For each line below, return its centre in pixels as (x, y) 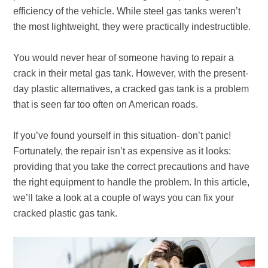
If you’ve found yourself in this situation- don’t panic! (122, 135)
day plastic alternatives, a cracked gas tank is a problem (131, 89)
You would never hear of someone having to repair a (124, 58)
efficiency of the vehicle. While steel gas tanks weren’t (127, 11)
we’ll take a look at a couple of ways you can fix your (124, 198)
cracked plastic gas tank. (67, 213)
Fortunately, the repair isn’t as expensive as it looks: (122, 151)
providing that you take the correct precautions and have (132, 167)
